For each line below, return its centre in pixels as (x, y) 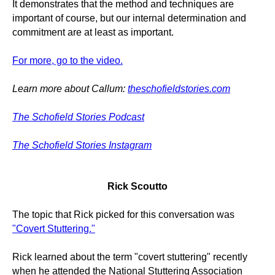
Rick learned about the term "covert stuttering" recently (130, 257)
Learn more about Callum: (70, 89)
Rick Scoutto (137, 186)
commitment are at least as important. (93, 32)
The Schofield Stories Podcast (78, 117)
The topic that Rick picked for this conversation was (123, 215)
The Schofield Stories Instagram (82, 145)
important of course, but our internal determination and (129, 18)
